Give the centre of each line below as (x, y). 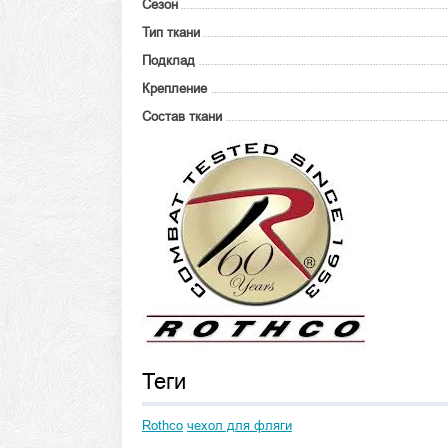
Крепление (174, 88)
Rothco (162, 425)
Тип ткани (171, 32)
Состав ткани (182, 116)
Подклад (168, 60)
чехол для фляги (239, 425)
